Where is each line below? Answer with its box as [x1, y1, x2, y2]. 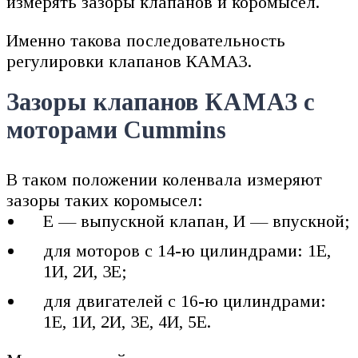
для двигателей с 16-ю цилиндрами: [43, 291, 327, 312]
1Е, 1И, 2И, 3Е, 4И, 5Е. [43, 312, 212, 332]
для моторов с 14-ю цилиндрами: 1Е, [43, 241, 332, 261]
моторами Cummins [6, 117, 226, 145]
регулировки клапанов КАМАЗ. [6, 50, 252, 71]
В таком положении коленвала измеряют [6, 169, 322, 190]
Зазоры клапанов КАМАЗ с [6, 89, 315, 117]
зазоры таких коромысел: [6, 190, 203, 211]
